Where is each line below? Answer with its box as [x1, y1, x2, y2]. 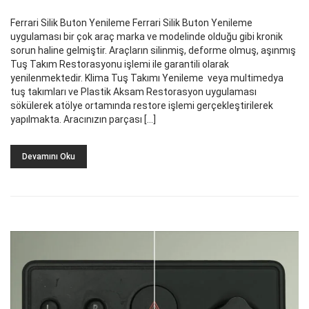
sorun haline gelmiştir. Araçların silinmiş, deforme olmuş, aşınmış [10, 44, 296, 56]
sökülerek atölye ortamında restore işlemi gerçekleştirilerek [10, 99, 273, 111]
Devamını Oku [22, 151, 75, 161]
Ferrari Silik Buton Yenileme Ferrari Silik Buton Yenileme [10, 17, 252, 28]
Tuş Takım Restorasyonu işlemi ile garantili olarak [10, 58, 229, 70]
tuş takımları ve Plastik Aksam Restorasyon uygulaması [10, 86, 257, 97]
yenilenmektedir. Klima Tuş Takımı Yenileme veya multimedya [10, 72, 283, 83]
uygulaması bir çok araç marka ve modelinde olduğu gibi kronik [10, 30, 283, 42]
